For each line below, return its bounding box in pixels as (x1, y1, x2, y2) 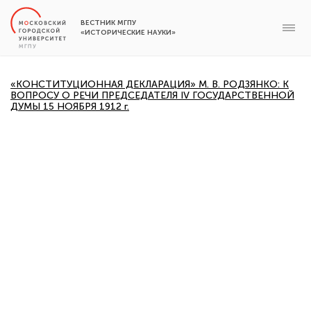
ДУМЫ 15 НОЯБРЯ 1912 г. (10, 101, 129, 112)
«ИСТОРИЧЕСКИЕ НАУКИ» (81, 28, 176, 37)
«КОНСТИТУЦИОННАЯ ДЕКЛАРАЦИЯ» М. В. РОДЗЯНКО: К (10, 78, 289, 90)
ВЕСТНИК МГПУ (81, 19, 136, 27)
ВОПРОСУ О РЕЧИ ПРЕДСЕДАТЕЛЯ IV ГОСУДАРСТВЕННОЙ (10, 90, 294, 101)
